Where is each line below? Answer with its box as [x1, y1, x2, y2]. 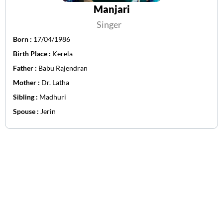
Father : [13, 64, 38, 73]
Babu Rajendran [38, 64, 88, 73]
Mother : [13, 78, 41, 87]
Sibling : [13, 93, 39, 102]
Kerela [52, 49, 73, 58]
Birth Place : [13, 49, 52, 58]
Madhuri [39, 93, 66, 102]
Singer [97, 19, 121, 30]
